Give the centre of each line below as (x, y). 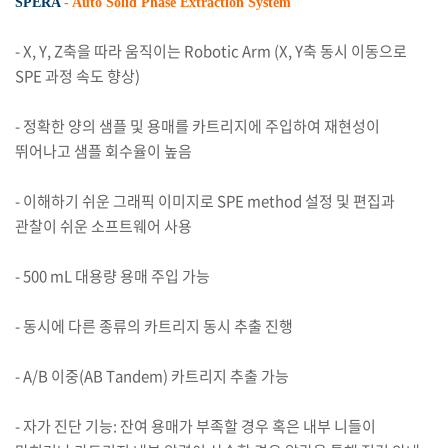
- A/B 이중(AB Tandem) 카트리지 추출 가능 (152, 376)
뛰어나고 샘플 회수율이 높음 (103, 151)
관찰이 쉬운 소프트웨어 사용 (103, 226)
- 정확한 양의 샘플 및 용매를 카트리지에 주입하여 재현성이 (197, 126)
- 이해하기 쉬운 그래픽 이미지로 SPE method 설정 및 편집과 (205, 201)
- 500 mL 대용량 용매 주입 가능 (112, 276)
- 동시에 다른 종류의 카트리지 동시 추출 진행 (154, 326)
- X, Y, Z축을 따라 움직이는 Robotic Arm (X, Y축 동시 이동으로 (211, 51)
